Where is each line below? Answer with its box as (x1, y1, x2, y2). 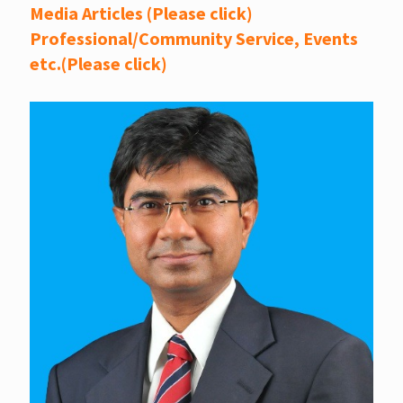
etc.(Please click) (30, 52, 167, 75)
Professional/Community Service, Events (30, 27, 358, 49)
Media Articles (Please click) (30, 2, 253, 24)
